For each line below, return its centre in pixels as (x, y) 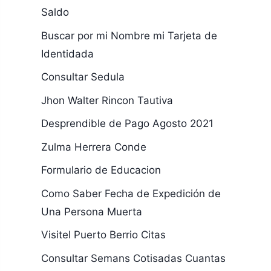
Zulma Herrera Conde (93, 147)
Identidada (67, 54)
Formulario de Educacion (101, 170)
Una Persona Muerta (91, 211)
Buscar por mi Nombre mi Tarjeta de (129, 35)
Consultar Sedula (83, 77)
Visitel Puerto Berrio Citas (103, 235)
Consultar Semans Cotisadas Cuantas (133, 258)
